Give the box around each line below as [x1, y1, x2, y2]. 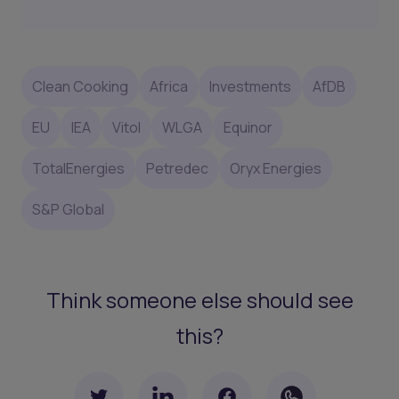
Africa [150, 76, 188, 96]
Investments [209, 76, 291, 96]
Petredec [146, 158, 208, 178]
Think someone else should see [45, 285, 354, 315]
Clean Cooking [32, 76, 128, 96]
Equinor [224, 117, 273, 137]
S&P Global [32, 199, 104, 219]
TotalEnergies [32, 158, 125, 178]
